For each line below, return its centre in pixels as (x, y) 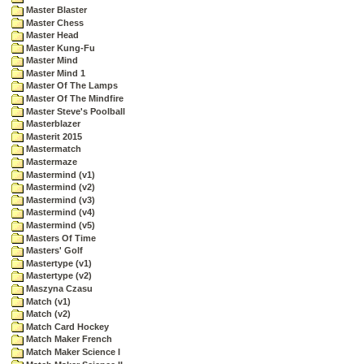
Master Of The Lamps (71, 86)
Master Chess (54, 22)
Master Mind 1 (54, 73)
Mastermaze (50, 162)
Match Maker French (68, 339)
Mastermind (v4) (59, 212)
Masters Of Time (60, 238)
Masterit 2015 (53, 136)
